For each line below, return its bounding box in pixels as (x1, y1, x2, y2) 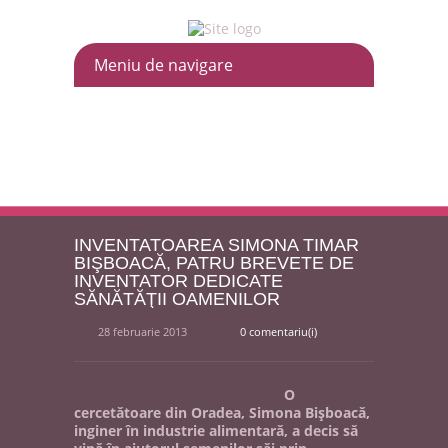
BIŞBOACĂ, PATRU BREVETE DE (74, 253, 354, 273)
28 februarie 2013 (98, 324, 190, 339)
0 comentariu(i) (240, 324, 317, 339)
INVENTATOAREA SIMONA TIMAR (74, 235, 359, 255)
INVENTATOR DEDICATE (74, 271, 283, 291)
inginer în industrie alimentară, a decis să (74, 421, 358, 440)
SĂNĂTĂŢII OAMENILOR (74, 289, 280, 309)
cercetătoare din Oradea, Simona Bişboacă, (74, 403, 370, 422)
